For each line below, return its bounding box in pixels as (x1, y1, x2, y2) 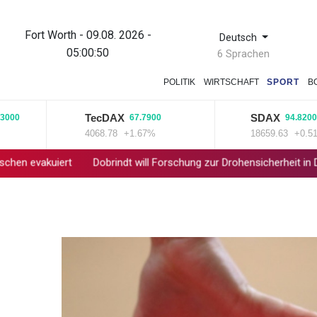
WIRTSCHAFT (203, 76, 259, 87)
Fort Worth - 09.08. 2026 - (24, 28, 151, 42)
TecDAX (64, 111, 105, 124)
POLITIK (163, 76, 196, 87)
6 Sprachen (217, 47, 270, 60)
